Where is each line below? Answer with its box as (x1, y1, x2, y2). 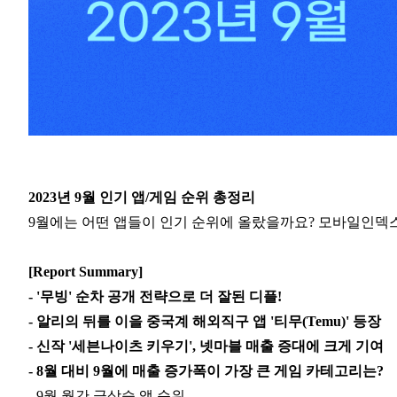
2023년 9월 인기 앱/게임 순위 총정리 (28, 190, 255, 206)
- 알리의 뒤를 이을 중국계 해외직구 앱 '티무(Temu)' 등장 (28, 314, 381, 330)
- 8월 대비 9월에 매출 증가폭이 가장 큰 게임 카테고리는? (28, 363, 384, 379)
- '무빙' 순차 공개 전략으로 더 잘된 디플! (28, 289, 282, 305)
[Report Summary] (28, 264, 143, 280)
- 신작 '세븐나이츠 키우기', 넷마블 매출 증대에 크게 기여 (28, 339, 384, 354)
